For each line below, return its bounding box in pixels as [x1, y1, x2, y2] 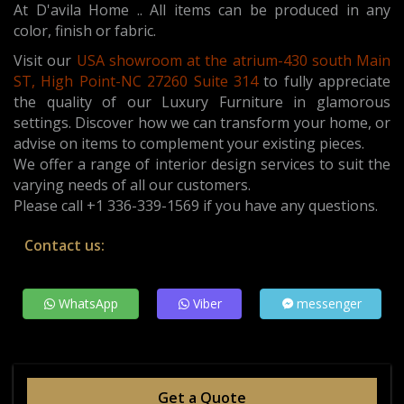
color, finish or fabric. [14, 21, 156, 41]
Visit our [14, 50, 72, 71]
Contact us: [24, 235, 105, 256]
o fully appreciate [269, 71, 390, 92]
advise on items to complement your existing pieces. [14, 133, 364, 154]
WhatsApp [55, 295, 119, 313]
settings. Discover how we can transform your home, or [14, 113, 390, 133]
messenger [292, 295, 362, 313]
